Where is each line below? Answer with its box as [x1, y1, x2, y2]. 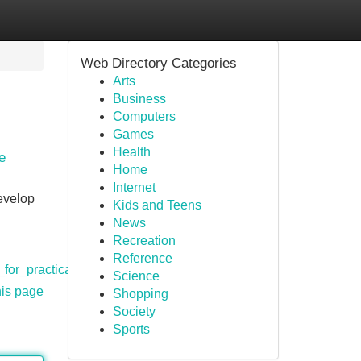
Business [112, 92, 166, 106]
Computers [112, 110, 176, 123]
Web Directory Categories [80, 55, 237, 71]
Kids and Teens [112, 198, 201, 212]
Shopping [112, 287, 168, 301]
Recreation [112, 234, 176, 247]
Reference [112, 251, 172, 265]
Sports [112, 322, 150, 336]
